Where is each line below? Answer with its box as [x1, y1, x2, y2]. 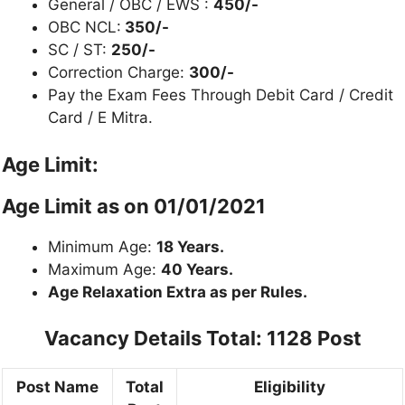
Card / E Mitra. [48, 108, 153, 127]
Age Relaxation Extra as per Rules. [48, 282, 307, 301]
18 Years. [156, 237, 224, 256]
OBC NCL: [48, 18, 121, 37]
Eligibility [254, 378, 325, 397]
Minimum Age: [48, 237, 156, 256]
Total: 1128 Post [201, 326, 362, 351]
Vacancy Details [43, 326, 202, 351]
